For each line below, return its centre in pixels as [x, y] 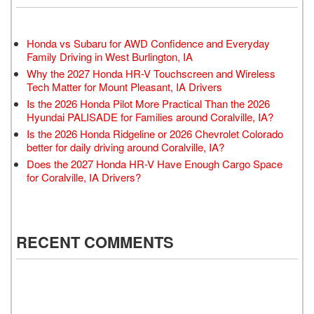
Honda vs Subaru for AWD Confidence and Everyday [148, 43]
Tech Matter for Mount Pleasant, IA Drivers [124, 86]
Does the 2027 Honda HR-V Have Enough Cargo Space [155, 163]
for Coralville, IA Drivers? [84, 177]
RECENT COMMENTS [95, 241]
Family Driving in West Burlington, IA [110, 56]
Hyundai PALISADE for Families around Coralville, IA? [150, 116]
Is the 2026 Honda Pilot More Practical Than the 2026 [148, 103]
